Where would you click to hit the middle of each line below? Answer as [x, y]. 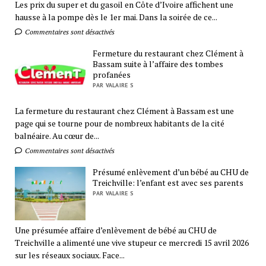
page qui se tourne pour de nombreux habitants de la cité [119, 123]
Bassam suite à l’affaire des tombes [158, 64]
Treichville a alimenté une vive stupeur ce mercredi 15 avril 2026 [132, 243]
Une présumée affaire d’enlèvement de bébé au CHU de [115, 230]
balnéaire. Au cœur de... [57, 136]
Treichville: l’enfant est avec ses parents [168, 183]
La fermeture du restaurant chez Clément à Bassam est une [124, 111]
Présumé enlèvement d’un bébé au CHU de [171, 172]
